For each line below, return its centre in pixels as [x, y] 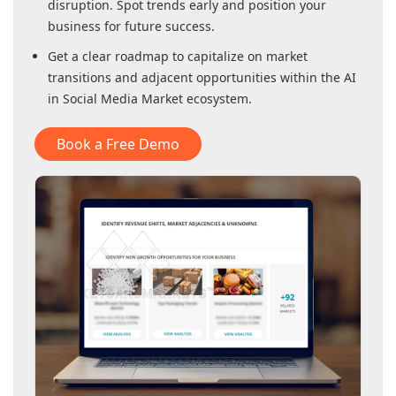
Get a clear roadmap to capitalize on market [178, 57]
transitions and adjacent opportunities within [184, 78]
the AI [339, 78]
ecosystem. [217, 99]
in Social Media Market [115, 99]
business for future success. [131, 27]
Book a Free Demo [118, 145]
